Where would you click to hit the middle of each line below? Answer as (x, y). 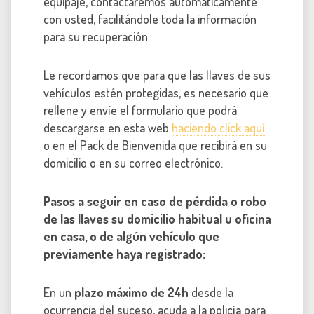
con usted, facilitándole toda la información (150, 19)
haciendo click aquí (218, 128)
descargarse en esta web (108, 128)
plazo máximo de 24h (131, 293)
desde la (211, 293)
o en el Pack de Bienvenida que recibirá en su (155, 145)
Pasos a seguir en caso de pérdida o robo (155, 202)
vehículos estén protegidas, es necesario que (156, 93)
